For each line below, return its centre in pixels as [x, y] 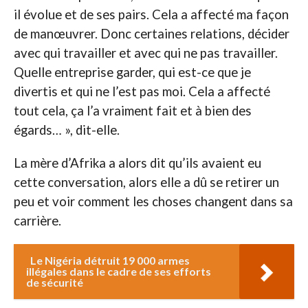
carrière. [37, 220]
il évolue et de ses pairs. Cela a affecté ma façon [151, 14]
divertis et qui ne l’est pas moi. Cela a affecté [142, 91]
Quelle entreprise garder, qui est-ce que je [132, 72]
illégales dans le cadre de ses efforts [118, 271]
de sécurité [54, 282]
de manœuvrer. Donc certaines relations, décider [151, 33]
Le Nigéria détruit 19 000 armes [110, 260]
